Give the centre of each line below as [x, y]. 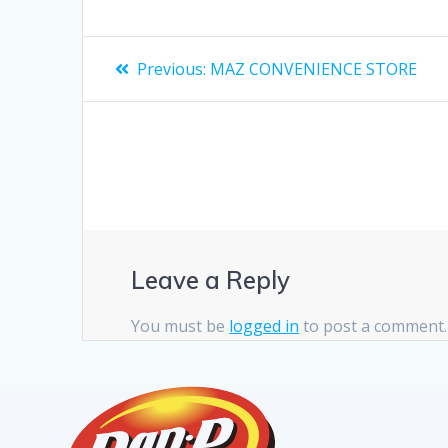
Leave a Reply [211, 280]
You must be [180, 326]
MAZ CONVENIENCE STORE [314, 69]
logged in [264, 326]
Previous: [172, 69]
